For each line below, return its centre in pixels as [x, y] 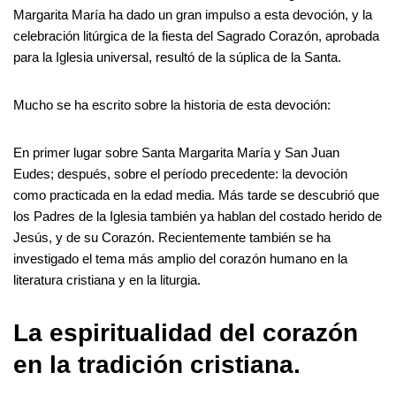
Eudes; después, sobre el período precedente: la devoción [180, 173]
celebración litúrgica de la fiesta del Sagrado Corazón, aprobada [196, 35]
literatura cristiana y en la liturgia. [107, 279]
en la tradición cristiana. [157, 364]
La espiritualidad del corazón [186, 332]
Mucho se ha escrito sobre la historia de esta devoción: [172, 104]
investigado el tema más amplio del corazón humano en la [180, 258]
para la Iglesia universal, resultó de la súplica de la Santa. [177, 57]
